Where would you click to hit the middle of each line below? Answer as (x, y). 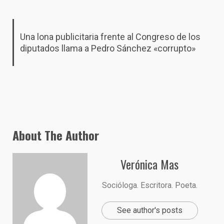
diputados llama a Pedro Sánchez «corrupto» (107, 48)
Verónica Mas (149, 164)
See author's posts (149, 210)
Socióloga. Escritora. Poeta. (149, 185)
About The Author (56, 135)
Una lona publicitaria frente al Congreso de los (110, 36)
